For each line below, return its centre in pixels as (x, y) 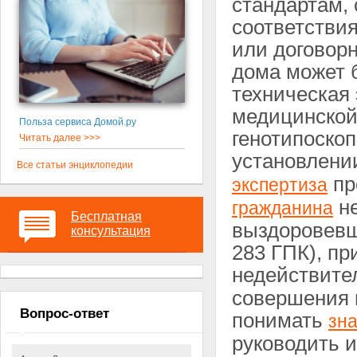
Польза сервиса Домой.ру (77, 122)
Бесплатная (106, 217)
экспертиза (280, 185)
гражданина (282, 208)
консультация (111, 231)
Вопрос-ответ (65, 314)
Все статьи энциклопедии (75, 165)
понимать (280, 320)
